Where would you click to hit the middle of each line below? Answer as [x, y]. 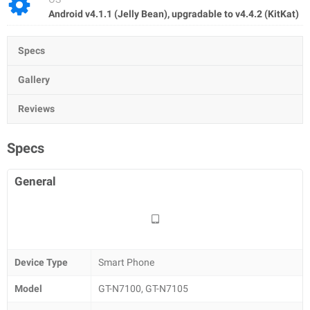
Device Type [41, 262]
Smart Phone [126, 262]
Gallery [34, 80]
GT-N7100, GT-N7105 [143, 289]
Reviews [36, 109]
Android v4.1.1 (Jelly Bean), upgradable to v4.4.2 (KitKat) [174, 14]
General [35, 181]
